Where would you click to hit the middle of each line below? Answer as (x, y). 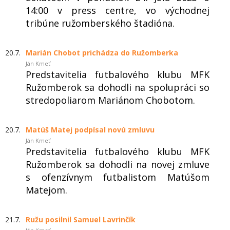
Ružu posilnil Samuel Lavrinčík (81, 219)
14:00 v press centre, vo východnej (118, 10)
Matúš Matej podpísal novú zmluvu (90, 129)
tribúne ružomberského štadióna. (100, 23)
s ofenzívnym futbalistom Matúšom (118, 177)
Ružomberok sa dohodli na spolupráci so (118, 87)
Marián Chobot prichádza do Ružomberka (102, 52)
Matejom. (46, 190)
